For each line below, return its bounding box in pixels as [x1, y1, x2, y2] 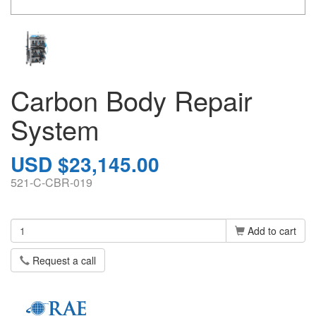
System [11, 109, 99, 149]
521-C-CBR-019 [11, 174, 92, 191]
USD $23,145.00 [11, 150, 159, 179]
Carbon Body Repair [11, 80, 253, 120]
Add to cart [245, 224, 296, 238]
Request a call [30, 253, 96, 268]
